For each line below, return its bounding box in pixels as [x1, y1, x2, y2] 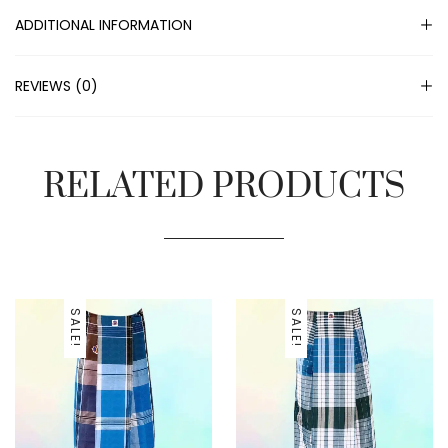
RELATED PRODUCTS [43, 165, 405, 210]
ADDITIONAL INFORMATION [15, 15, 192, 36]
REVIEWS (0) [15, 76, 98, 97]
